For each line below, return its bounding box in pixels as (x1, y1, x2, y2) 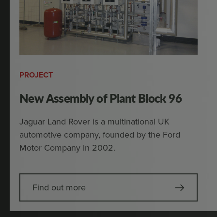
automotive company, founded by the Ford (19, 128, 180, 140)
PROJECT (19, 69, 53, 80)
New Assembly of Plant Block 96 (19, 90, 182, 106)
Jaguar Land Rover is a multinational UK (19, 115, 170, 127)
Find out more (32, 181, 86, 193)
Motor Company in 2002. (19, 141, 115, 154)
